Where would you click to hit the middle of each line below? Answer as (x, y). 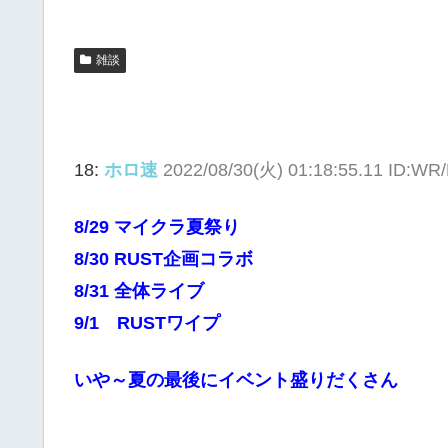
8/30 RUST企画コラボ (163, 258)
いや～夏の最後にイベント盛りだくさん (236, 379)
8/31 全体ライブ (139, 290)
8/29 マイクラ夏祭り (157, 226)
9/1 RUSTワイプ (147, 322)
